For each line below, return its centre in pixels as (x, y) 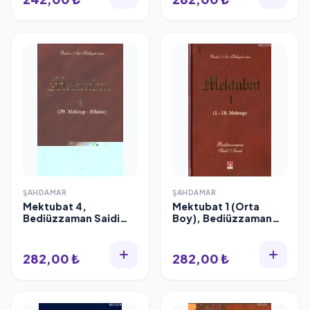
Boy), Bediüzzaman (222, 218)
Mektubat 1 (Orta (199, 206)
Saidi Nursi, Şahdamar (228, 230)
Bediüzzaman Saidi (71, 218)
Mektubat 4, (49, 206)
